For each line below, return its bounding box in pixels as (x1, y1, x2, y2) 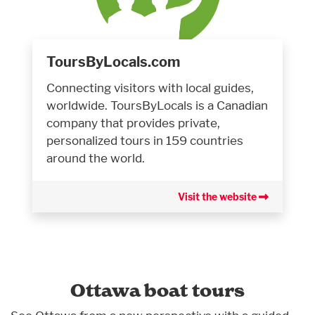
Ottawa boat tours (70, 279, 245, 302)
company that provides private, (46, 115, 220, 131)
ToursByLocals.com (46, 53, 180, 71)
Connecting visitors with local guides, (46, 80, 254, 96)
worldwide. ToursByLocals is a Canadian (46, 98, 268, 113)
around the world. (46, 150, 145, 166)
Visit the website (178, 191, 259, 203)
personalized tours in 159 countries (46, 133, 243, 148)
